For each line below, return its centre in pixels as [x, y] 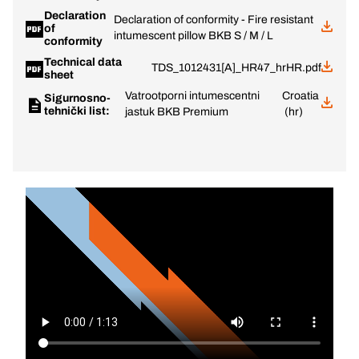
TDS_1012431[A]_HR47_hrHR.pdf [236, 68]
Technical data [83, 62]
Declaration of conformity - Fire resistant [214, 20]
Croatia [301, 96]
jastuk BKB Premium [177, 112]
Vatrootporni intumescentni [193, 96]
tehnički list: [78, 111]
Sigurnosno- [77, 98]
